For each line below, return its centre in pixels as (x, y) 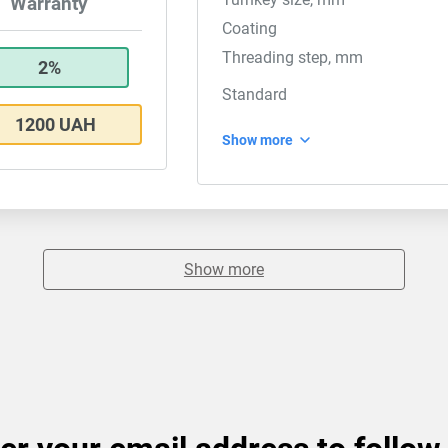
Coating (250, 28)
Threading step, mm (293, 57)
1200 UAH (56, 124)
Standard (255, 94)
